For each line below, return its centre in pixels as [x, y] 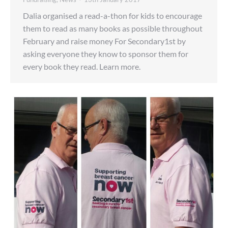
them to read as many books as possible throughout [113, 28]
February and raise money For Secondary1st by [104, 41]
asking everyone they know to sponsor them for [106, 53]
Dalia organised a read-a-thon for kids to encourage [112, 15]
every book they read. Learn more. [82, 66]
